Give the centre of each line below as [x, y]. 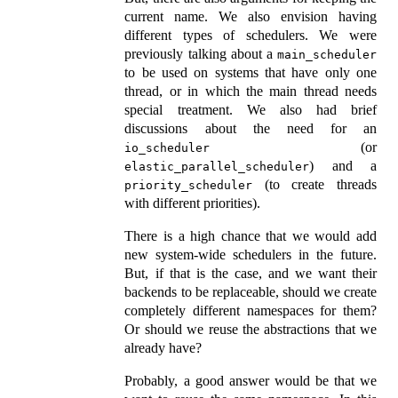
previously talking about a [201, 54]
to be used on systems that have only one [251, 73]
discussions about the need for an [251, 129]
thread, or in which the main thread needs [251, 92]
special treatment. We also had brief [251, 110]
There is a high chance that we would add [251, 236]
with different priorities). [193, 203]
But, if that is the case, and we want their [251, 274]
